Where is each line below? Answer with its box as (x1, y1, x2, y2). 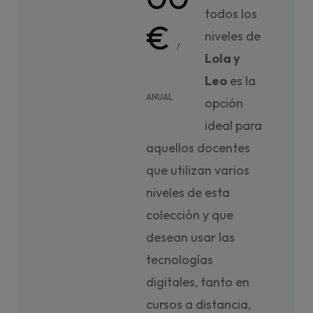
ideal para (205, 117, 263, 133)
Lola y (205, 50, 241, 66)
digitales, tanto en (146, 274, 250, 290)
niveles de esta (146, 184, 231, 201)
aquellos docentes (146, 140, 251, 156)
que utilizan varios (146, 162, 250, 178)
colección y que (146, 207, 234, 223)
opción (205, 95, 244, 111)
